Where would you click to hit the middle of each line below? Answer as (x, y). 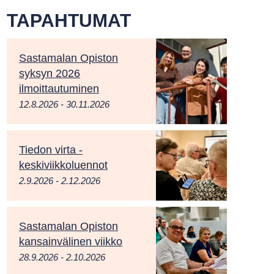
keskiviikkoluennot (63, 165)
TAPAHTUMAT (69, 20)
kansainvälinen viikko (71, 242)
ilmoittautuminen (59, 89)
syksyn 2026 (50, 73)
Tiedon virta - (51, 150)
